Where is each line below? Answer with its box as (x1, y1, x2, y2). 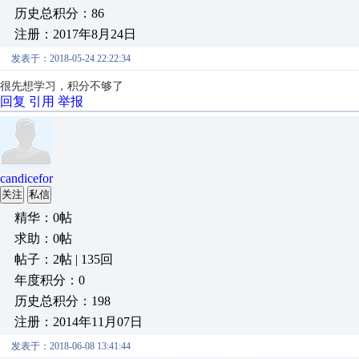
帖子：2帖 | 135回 (14, 252, 113, 266)
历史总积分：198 (14, 294, 111, 308)
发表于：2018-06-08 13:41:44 (11, 341, 131, 352)
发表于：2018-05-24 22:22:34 (11, 53, 131, 64)
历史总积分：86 (14, 6, 104, 20)
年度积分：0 (14, 273, 85, 287)
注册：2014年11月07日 (14, 315, 143, 329)
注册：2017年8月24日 (14, 27, 136, 41)
